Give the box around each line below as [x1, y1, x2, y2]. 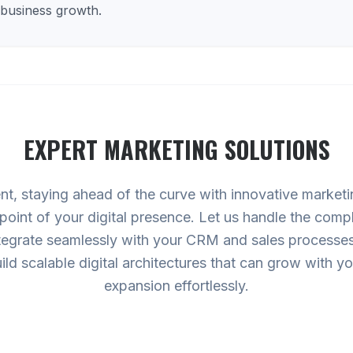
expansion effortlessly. [104, 277, 249, 294]
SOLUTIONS [217, 132, 330, 167]
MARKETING [103, 132, 218, 167]
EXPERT [23, 132, 104, 167]
